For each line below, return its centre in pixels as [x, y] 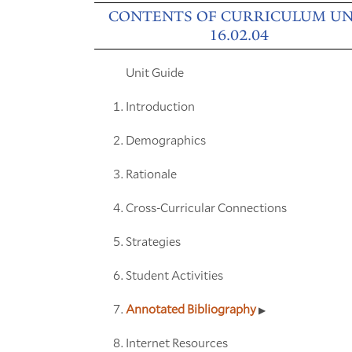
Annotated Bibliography [192, 309]
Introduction [160, 106]
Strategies [153, 241]
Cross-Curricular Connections [206, 207]
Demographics [166, 140]
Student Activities [174, 275]
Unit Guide [155, 72]
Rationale [151, 174]
